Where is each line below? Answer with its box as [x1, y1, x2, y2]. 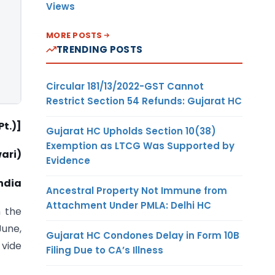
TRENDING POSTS [56, 42, 143, 56]
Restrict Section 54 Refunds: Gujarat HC [46, 94, 242, 107]
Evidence [46, 153, 90, 167]
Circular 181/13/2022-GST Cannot [46, 79, 204, 93]
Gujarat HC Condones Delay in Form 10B [46, 228, 239, 242]
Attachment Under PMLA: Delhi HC [46, 198, 211, 212]
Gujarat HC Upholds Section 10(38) [46, 124, 216, 137]
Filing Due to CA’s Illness [46, 243, 163, 257]
